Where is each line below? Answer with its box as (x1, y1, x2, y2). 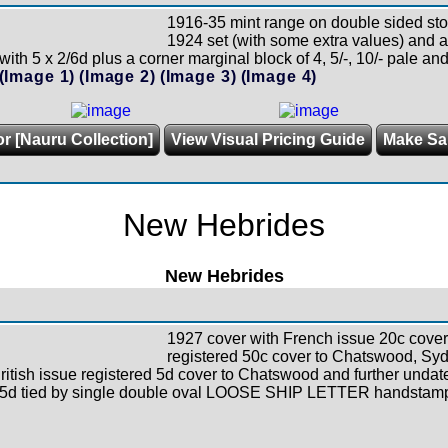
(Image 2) (79, 67, 156, 85)
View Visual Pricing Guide (170, 130, 365, 148)
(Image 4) (240, 67, 318, 85)
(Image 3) (159, 67, 237, 85)
